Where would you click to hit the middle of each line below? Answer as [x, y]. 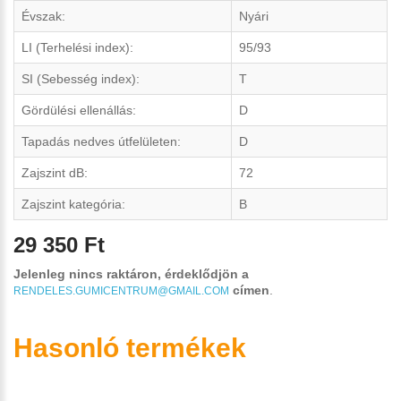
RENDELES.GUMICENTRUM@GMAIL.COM [121, 291]
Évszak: [43, 16]
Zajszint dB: [55, 172]
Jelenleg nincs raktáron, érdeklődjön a [131, 274]
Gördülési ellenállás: [79, 110]
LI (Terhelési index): [77, 47]
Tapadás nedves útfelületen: [101, 141]
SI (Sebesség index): [81, 78]
